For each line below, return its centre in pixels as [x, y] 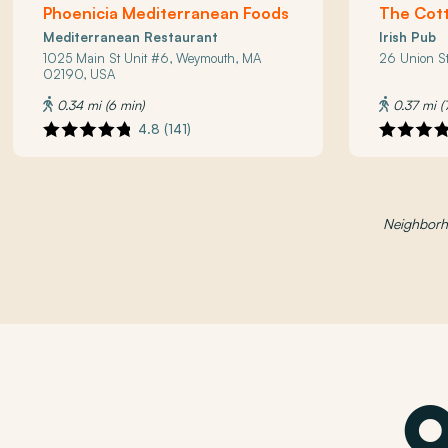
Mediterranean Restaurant [131, 36]
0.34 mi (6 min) [99, 104]
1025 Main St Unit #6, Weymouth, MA [152, 57]
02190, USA [79, 73]
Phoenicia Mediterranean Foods [166, 12]
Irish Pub [408, 36]
